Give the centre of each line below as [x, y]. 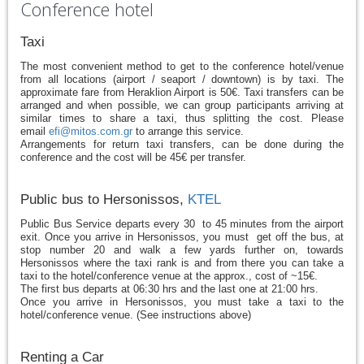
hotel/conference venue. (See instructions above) [136, 315]
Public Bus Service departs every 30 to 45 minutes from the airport [182, 224]
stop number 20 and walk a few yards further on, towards [182, 250]
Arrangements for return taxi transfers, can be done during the [182, 144]
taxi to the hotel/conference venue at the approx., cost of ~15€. [169, 276]
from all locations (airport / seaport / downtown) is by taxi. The [182, 79]
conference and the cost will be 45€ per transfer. [133, 157]
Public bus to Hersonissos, [104, 199]
